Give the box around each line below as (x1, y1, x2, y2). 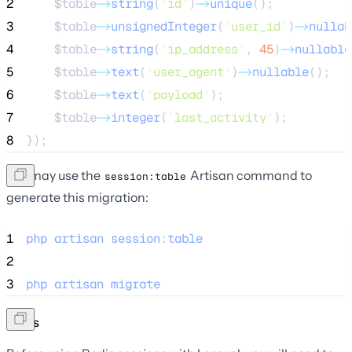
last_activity (174, 108, 266, 126)
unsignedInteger (111, 17, 217, 35)
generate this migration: (6, 189, 148, 205)
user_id (231, 17, 280, 35)
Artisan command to (188, 167, 312, 183)
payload (153, 86, 203, 103)
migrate (111, 275, 160, 292)
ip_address (167, 40, 238, 57)
